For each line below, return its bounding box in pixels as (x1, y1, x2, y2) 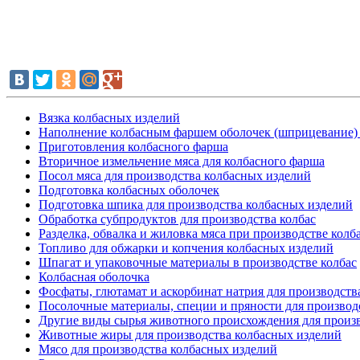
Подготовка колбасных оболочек (39, 182, 219, 197)
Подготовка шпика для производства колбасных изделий (39, 197, 353, 211)
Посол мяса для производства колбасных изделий (39, 168, 311, 182)
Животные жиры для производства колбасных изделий (39, 327, 342, 342)
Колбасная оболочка (39, 269, 149, 284)
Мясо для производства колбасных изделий (39, 342, 277, 356)
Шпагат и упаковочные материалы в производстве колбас (39, 255, 357, 269)
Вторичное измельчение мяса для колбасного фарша (39, 153, 325, 168)
